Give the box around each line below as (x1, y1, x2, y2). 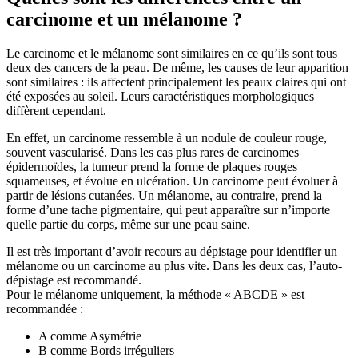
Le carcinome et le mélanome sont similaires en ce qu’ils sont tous (6, 46, 337, 61)
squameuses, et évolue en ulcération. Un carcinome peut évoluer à (6, 174, 338, 189)
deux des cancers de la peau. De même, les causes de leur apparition (6, 61, 348, 75)
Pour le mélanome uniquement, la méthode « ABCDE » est (6, 288, 304, 302)
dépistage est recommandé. (6, 273, 141, 288)
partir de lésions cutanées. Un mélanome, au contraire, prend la (6, 189, 322, 203)
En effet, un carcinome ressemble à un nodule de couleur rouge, (6, 131, 327, 145)
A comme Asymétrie (38, 329, 141, 344)
